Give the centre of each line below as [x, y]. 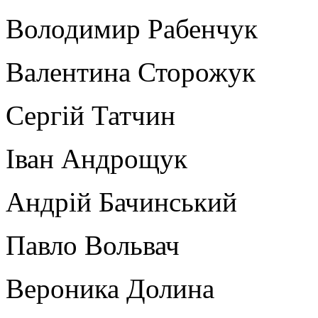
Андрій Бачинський [121, 202]
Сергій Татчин [91, 115]
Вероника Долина [110, 288]
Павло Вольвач [93, 245]
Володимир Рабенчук [132, 28]
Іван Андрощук [97, 158]
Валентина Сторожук [131, 72]
